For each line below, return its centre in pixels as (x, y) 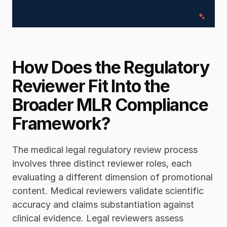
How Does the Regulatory (111, 67)
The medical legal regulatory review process (105, 149)
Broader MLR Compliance (110, 104)
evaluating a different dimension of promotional (112, 177)
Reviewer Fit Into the (91, 86)
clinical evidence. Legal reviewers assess (98, 218)
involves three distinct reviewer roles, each (102, 163)
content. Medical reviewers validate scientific (108, 191)
